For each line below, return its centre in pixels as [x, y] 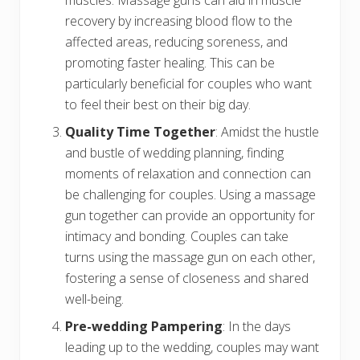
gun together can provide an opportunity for [190, 216]
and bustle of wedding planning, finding [174, 153]
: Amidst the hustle [267, 132]
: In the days [257, 327]
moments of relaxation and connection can [188, 174]
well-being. [94, 299]
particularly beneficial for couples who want [188, 84]
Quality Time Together [140, 132]
